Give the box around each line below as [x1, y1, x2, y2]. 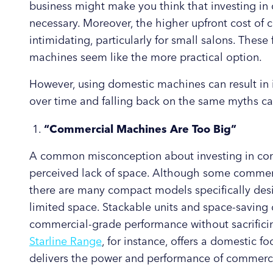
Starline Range [29, 235, 102, 248]
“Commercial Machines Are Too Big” [44, 122, 236, 136]
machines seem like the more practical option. [29, 51, 262, 64]
